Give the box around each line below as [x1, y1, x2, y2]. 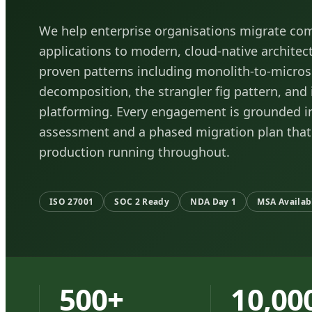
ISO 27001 [49, 195, 94, 208]
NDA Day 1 [190, 195, 237, 208]
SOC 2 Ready [114, 195, 170, 208]
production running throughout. [39, 143, 230, 160]
